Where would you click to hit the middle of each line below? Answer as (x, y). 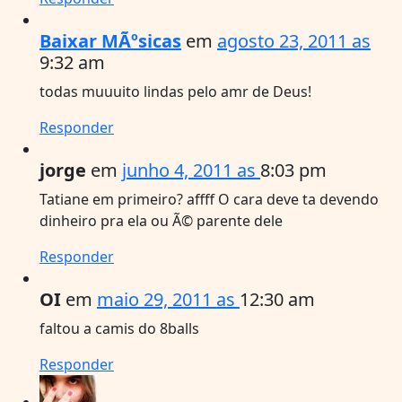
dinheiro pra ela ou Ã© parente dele (161, 220)
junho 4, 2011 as (191, 170)
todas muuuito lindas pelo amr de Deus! (175, 91)
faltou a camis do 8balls (119, 328)
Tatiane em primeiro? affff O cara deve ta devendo (209, 199)
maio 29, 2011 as (168, 299)
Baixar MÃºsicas (110, 40)
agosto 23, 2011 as (294, 40)
